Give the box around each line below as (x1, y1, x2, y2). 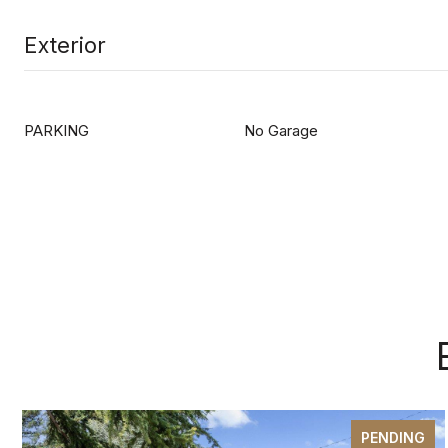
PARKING (24, 121, 89, 140)
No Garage (244, 121, 318, 140)
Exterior (24, 32, 106, 58)
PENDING (361, 429, 425, 446)
